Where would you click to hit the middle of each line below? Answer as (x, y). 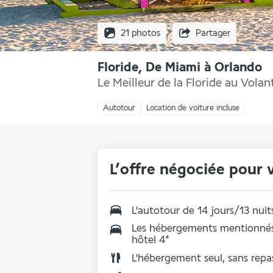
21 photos (140, 33)
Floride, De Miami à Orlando (180, 67)
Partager (213, 33)
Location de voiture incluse (193, 108)
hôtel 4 (148, 240)
